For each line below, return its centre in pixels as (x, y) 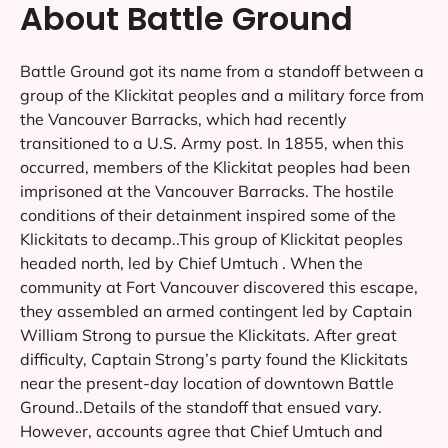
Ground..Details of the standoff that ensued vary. (201, 406)
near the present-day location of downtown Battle (207, 382)
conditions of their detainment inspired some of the (208, 214)
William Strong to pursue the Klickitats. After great (208, 334)
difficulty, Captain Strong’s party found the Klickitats (214, 358)
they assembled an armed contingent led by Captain (216, 310)
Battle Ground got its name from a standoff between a (222, 70)
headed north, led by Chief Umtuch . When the (191, 262)
